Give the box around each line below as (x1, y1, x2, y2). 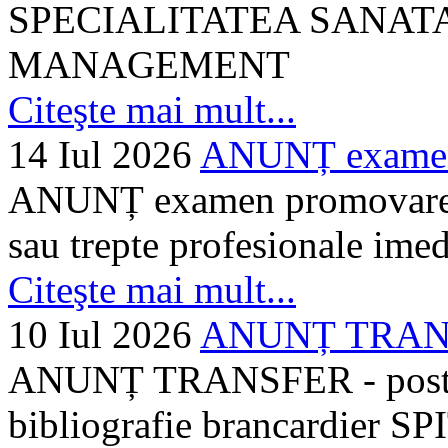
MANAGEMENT (8, 42, 290, 86)
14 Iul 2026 (8, 132, 192, 176)
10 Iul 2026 (8, 312, 192, 356)
